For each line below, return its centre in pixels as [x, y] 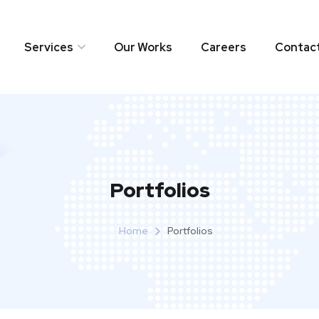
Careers [223, 47]
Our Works [143, 47]
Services [48, 47]
